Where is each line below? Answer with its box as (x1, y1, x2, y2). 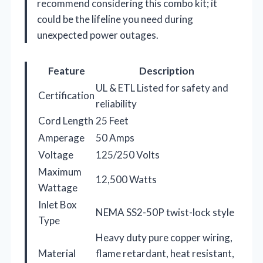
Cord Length (38, 114, 93, 127)
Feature (48, 64, 85, 77)
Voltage (38, 148, 73, 161)
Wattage (38, 181, 77, 194)
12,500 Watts (96, 173, 157, 186)
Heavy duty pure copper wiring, (96, 231, 232, 244)
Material (38, 247, 76, 259)
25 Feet (96, 114, 129, 127)
